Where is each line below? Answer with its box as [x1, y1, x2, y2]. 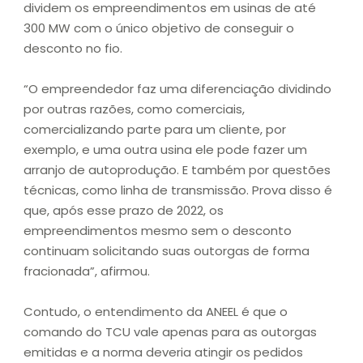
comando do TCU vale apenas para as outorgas [23, 323, 317, 341]
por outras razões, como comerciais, [23, 100, 245, 118]
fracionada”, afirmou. [23, 263, 150, 280]
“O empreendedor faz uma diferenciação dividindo [23, 80, 331, 98]
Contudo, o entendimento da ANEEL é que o [23, 303, 288, 321]
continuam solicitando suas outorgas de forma [23, 242, 310, 260]
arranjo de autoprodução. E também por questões [23, 161, 331, 179]
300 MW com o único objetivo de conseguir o [23, 19, 294, 37]
